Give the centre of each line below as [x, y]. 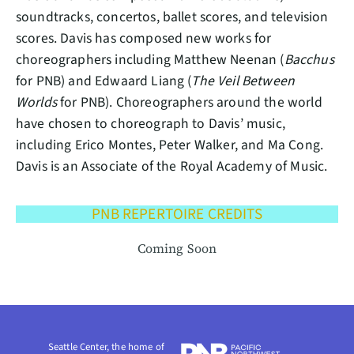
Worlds [36, 102]
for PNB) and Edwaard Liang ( [104, 81]
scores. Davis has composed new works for [144, 38]
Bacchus [309, 60]
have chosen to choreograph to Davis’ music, [151, 124]
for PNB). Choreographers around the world [189, 102]
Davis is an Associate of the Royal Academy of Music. [172, 166]
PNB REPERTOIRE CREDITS [177, 214]
